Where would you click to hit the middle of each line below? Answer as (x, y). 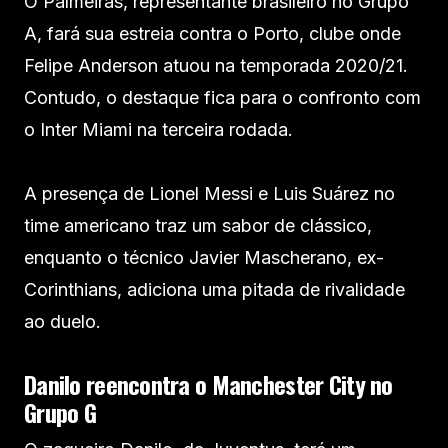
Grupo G (60, 412)
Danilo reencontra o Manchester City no (208, 384)
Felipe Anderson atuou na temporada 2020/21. (216, 65)
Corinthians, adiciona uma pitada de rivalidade (214, 289)
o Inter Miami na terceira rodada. (158, 129)
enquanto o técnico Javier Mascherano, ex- (204, 257)
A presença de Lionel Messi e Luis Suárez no (209, 193)
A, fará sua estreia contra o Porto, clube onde (212, 33)
